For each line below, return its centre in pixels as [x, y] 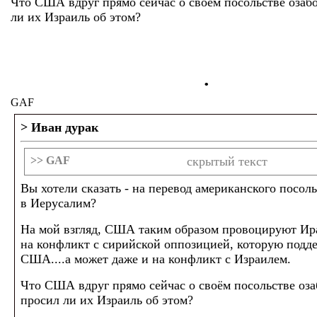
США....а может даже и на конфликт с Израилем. [156, 259]
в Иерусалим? [58, 203]
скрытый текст [227, 161]
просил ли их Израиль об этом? [107, 300]
